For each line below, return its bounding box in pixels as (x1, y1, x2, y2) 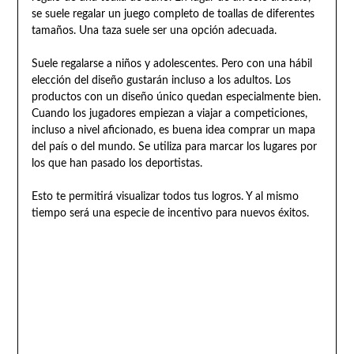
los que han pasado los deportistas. (31, 157, 202, 169)
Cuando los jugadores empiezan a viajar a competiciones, (31, 107, 307, 119)
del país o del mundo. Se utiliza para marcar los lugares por (31, 141, 317, 153)
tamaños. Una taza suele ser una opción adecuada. (31, 24, 277, 36)
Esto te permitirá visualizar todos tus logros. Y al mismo (31, 190, 299, 202)
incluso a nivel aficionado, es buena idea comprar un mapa (31, 124, 315, 136)
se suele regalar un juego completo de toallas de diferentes (31, 8, 314, 20)
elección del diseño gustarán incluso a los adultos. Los (31, 74, 291, 86)
